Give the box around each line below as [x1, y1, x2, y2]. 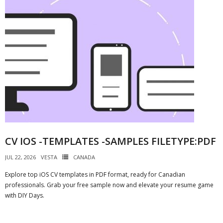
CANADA [73, 153, 95, 161]
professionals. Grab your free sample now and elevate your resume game [5, 181, 214, 189]
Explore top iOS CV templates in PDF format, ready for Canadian [5, 170, 185, 179]
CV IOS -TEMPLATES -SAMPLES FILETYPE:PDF [5, 134, 216, 148]
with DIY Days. [5, 191, 44, 200]
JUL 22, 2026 [5, 153, 36, 161]
